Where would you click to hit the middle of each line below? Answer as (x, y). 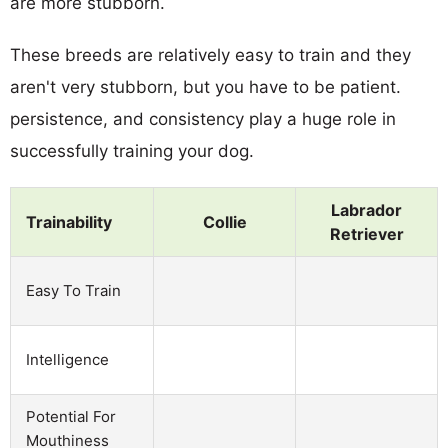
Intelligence (67, 359)
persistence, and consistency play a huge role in (203, 118)
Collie (224, 221)
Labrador (366, 209)
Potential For (71, 416)
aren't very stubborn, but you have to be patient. (205, 86)
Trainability (69, 221)
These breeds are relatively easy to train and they (210, 54)
